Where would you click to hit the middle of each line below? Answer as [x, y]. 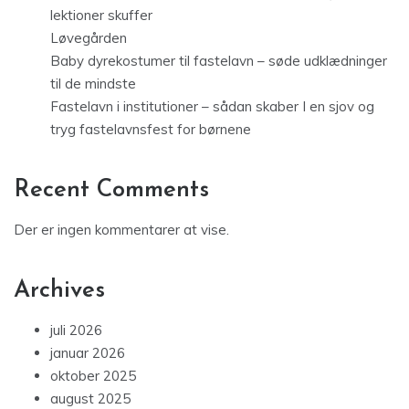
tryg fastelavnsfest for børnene [151, 130]
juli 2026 [76, 330]
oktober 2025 [93, 376]
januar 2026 [88, 353]
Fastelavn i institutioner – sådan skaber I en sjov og [212, 107]
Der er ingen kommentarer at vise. [121, 230]
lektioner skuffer [101, 16]
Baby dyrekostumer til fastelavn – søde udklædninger [219, 61]
